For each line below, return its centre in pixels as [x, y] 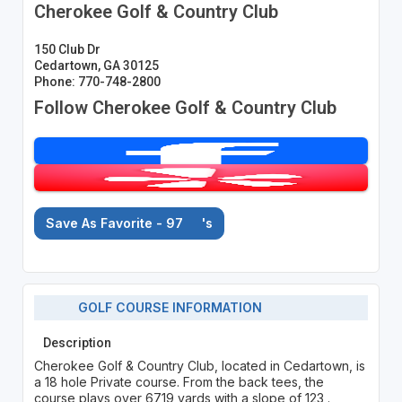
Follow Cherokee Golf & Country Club [185, 107]
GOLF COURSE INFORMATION [165, 308]
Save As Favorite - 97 [116, 223]
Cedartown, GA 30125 [96, 65]
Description [77, 342]
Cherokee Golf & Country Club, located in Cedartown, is [199, 365]
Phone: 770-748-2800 [97, 81]
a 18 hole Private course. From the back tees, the [179, 381]
